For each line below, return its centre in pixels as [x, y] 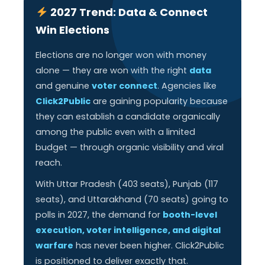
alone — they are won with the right [113, 70]
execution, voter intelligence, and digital [128, 230]
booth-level [190, 215]
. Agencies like [187, 86]
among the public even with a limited [116, 132]
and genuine [64, 86]
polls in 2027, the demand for [99, 215]
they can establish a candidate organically [128, 117]
